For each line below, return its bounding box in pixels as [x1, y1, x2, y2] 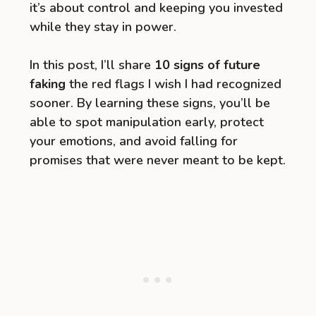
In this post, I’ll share [30, 56, 154, 73]
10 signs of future [154, 56, 260, 73]
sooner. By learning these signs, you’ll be [30, 94, 270, 111]
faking [30, 75, 66, 92]
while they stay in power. [30, 18, 176, 35]
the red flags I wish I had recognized [66, 75, 281, 92]
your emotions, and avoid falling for [30, 132, 238, 150]
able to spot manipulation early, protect [30, 113, 264, 130]
